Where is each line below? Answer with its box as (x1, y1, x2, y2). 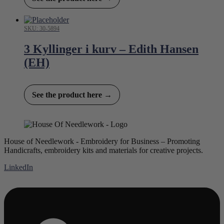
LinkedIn (4, 163, 33, 172)
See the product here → (32, 90, 112, 99)
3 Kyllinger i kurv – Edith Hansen (24, 42, 198, 56)
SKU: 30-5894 (24, 25, 59, 32)
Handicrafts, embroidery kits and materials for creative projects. (4, 146, 203, 155)
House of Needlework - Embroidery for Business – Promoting (4, 137, 200, 146)
